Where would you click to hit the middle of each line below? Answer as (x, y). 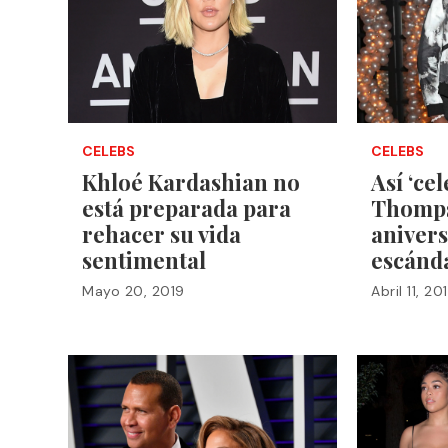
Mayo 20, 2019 (133, 290)
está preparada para (186, 207)
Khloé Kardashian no (191, 181)
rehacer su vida (161, 233)
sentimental (144, 259)
